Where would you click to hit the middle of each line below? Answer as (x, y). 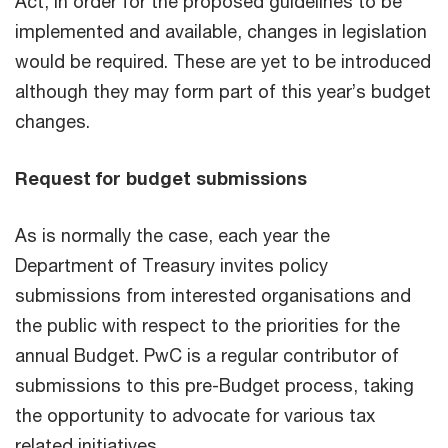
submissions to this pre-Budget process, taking (214, 384)
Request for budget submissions (161, 177)
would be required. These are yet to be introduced (223, 60)
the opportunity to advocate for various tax (195, 414)
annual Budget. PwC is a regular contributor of (207, 354)
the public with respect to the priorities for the (207, 324)
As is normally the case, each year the (172, 234)
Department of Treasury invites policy (171, 264)
